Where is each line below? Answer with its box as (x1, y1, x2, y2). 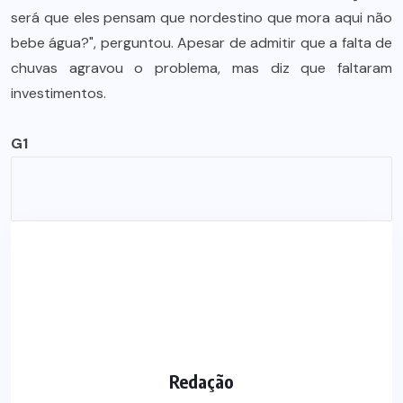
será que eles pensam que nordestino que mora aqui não (11, 7, 392, 27)
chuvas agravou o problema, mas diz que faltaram (11, 58, 392, 77)
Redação (169, 369, 234, 392)
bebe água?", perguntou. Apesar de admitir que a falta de (11, 32, 392, 52)
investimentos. (11, 83, 106, 103)
